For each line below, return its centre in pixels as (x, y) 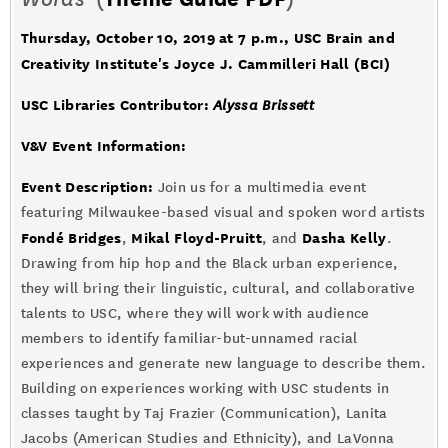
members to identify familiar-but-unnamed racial (189, 338)
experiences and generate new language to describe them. (223, 363)
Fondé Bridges (71, 237)
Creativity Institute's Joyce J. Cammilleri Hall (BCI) (207, 63)
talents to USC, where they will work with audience (195, 313)
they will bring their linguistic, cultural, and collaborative (218, 288)
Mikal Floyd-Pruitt (197, 237)
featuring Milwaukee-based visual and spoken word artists (223, 212)
